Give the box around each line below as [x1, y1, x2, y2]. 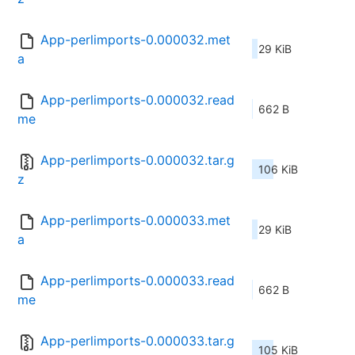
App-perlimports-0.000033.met [40, 212, 231, 229]
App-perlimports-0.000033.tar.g [40, 333, 235, 349]
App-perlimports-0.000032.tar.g [40, 152, 235, 169]
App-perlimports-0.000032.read [40, 92, 235, 109]
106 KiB [258, 162, 298, 177]
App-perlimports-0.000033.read [40, 273, 235, 289]
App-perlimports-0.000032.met [40, 32, 231, 48]
